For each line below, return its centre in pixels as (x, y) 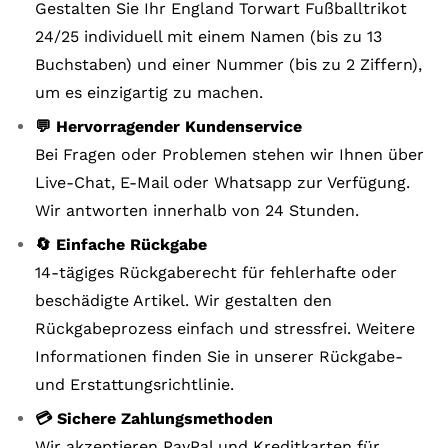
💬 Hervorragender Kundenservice (168, 126)
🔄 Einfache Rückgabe (121, 244)
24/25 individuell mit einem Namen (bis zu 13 (208, 36)
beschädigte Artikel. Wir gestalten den (183, 300)
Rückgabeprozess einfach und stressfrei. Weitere (225, 328)
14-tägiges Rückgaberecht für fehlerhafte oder (216, 272)
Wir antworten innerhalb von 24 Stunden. (197, 210)
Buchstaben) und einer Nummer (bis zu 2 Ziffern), (228, 64)
